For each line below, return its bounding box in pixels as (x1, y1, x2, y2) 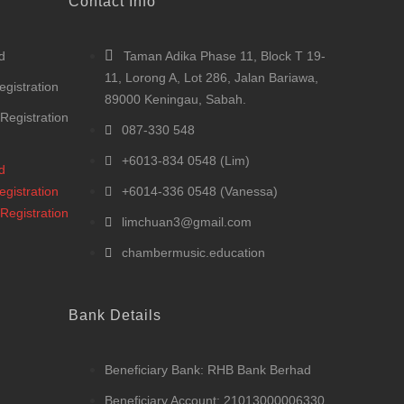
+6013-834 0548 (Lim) (122, 152, 250, 168)
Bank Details (69, 307, 161, 323)
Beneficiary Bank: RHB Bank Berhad (105, 362, 311, 377)
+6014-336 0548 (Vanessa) (122, 183, 278, 198)
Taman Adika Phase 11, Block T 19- (124, 48, 326, 63)
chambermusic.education (122, 244, 265, 260)
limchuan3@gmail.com (122, 214, 252, 229)
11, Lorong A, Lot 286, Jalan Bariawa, (105, 69, 318, 85)
